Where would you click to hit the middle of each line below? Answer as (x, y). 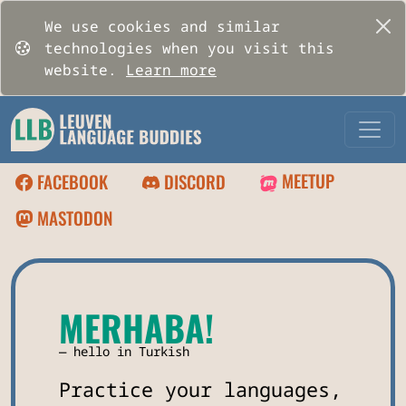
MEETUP (306, 181)
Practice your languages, (200, 390)
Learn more (171, 70)
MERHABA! (136, 328)
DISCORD (193, 181)
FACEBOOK (70, 181)
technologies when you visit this (189, 48)
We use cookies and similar (162, 26)
